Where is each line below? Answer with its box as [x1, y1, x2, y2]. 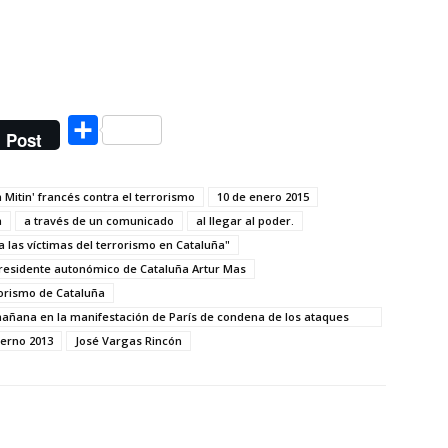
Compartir [98, 120, 166, 139]
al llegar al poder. [196, 213, 294, 228]
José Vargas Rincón [75, 333, 182, 348]
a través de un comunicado [24, 213, 174, 228]
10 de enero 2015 [217, 189, 309, 204]
